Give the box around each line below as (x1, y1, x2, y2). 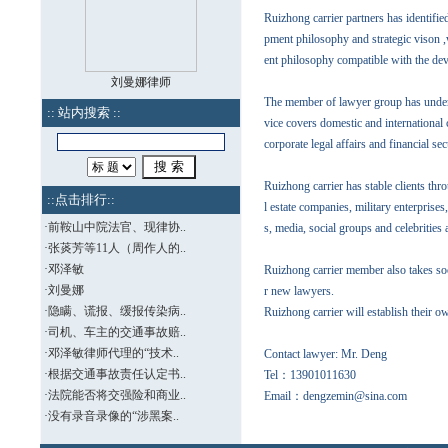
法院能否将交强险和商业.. (48, 388, 186, 402)
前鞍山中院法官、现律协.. (48, 220, 186, 234)
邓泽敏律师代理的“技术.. (48, 346, 179, 360)
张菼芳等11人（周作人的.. (48, 241, 186, 255)
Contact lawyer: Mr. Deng (263, 347, 387, 361)
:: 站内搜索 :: (44, 105, 121, 120)
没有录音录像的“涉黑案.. (48, 409, 179, 423)
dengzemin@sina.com (302, 389, 407, 403)
